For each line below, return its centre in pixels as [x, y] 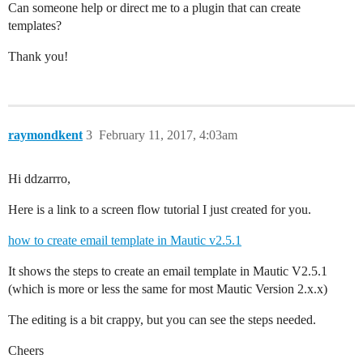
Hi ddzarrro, [39, 179]
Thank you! [38, 56]
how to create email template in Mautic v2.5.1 [125, 240]
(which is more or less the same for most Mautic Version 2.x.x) [168, 289]
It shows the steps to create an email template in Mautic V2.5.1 [168, 271]
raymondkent [45, 135]
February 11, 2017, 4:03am [168, 135]
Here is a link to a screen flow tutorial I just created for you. [160, 209]
